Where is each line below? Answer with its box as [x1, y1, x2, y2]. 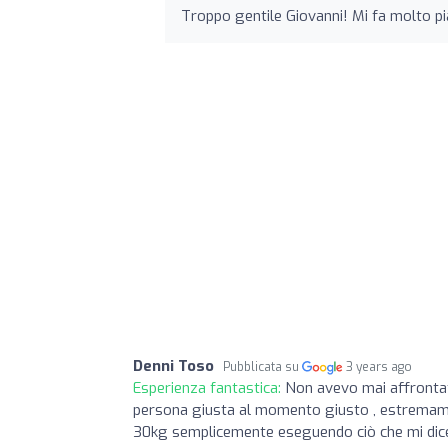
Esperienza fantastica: [133, 377, 285, 398]
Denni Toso [133, 355, 214, 376]
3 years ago [346, 358, 413, 375]
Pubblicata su [223, 358, 302, 375]
